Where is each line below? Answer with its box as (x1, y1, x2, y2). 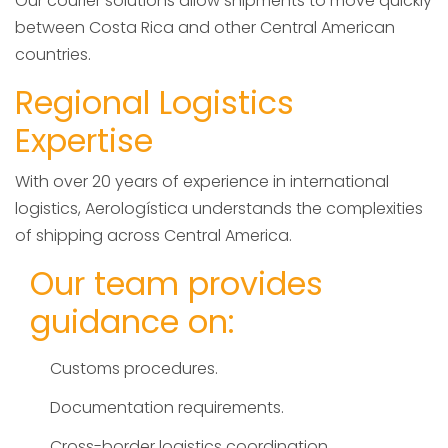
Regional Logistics (15, 80, 294, 126)
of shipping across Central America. (15, 224, 292, 248)
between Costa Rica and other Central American (15, 16, 395, 40)
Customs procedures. (50, 357, 218, 381)
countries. (15, 43, 91, 67)
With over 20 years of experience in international (15, 170, 389, 194)
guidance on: (30, 299, 235, 345)
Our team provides (30, 261, 323, 307)
